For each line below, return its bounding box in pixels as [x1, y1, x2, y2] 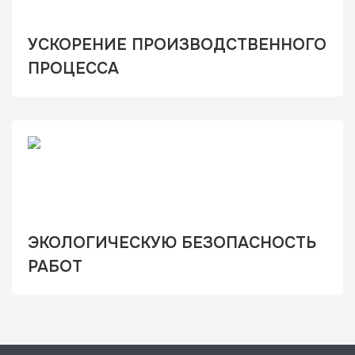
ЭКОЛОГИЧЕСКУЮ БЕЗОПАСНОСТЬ [28, 233, 316, 253]
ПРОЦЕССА [28, 59, 119, 78]
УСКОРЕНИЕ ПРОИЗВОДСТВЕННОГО [28, 35, 326, 55]
